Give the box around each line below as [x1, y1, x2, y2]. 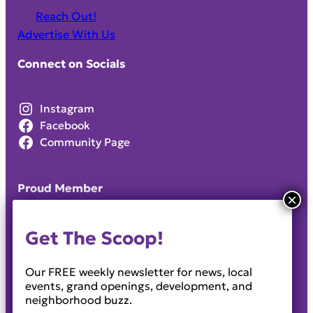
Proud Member [17, 181, 103, 196]
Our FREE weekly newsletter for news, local [25, 265, 252, 279]
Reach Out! [36, 8, 97, 23]
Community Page [39, 136, 130, 150]
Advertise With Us [17, 27, 115, 41]
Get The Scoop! [25, 226, 163, 250]
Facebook [39, 119, 90, 133]
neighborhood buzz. [25, 293, 132, 307]
